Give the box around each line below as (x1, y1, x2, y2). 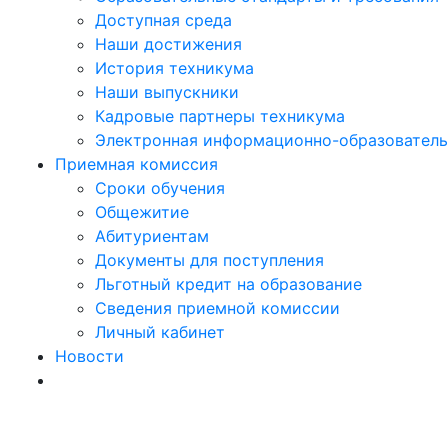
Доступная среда (95, 10, 232, 30)
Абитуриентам (95, 226, 209, 246)
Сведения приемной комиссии (95, 298, 340, 318)
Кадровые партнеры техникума (95, 106, 345, 126)
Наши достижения (95, 34, 242, 54)
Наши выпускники (95, 82, 239, 102)
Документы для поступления (95, 250, 324, 270)
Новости (55, 346, 124, 366)
